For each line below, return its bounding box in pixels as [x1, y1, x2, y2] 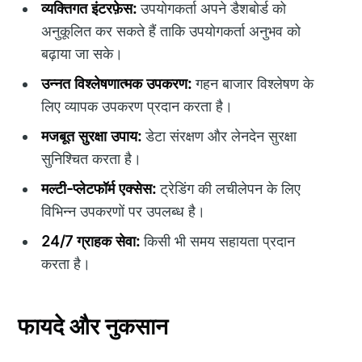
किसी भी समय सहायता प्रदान [140, 232, 296, 250]
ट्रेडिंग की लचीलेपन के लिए [156, 179, 301, 197]
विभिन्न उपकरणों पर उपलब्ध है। [41, 202, 206, 220]
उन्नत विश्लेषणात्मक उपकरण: [41, 74, 192, 92]
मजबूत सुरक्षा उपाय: [41, 127, 142, 145]
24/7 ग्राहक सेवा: [41, 232, 141, 250]
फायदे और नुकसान [18, 312, 169, 340]
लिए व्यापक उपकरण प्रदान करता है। [41, 97, 234, 115]
